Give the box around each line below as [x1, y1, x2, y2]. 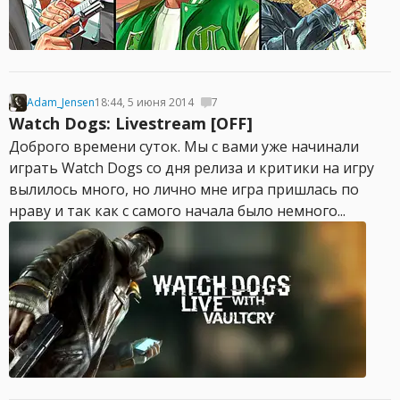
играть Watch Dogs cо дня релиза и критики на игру [9, 158, 374, 178]
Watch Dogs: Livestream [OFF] [9, 112, 253, 134]
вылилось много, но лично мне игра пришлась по [9, 179, 359, 199]
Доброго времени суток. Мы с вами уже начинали [9, 137, 359, 156]
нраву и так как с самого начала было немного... [9, 201, 346, 221]
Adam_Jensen [27, 95, 95, 110]
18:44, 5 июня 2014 [95, 95, 194, 110]
